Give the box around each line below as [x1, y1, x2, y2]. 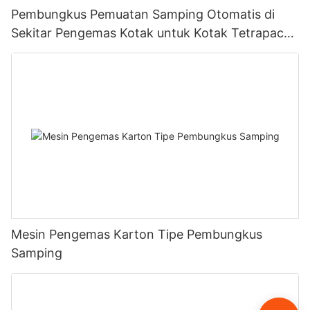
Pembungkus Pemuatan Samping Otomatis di [11, 6, 275, 21]
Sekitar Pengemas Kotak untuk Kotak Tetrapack [11, 25, 291, 40]
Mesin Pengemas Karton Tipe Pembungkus [11, 227, 262, 242]
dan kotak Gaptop [11, 44, 117, 59]
